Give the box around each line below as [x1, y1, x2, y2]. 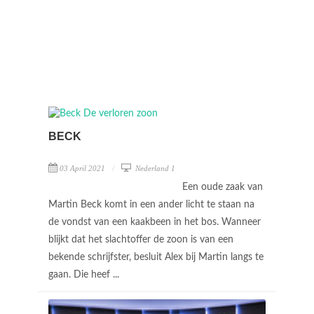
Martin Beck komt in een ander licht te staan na [48, 200, 254, 210]
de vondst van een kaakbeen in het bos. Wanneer [48, 217, 261, 227]
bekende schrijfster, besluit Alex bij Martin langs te [48, 252, 264, 262]
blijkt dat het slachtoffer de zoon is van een [48, 235, 233, 245]
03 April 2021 [60, 164, 105, 172]
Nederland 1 [133, 164, 175, 172]
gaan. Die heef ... [48, 270, 122, 280]
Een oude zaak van [182, 182, 263, 192]
